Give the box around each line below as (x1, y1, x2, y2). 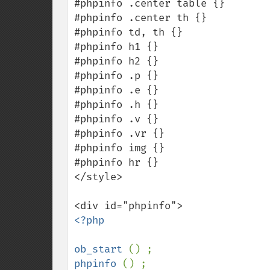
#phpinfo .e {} (74, 84, 159, 96)
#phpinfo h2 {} (74, 55, 159, 67)
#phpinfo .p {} (74, 69, 159, 82)
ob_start (74, 243, 128, 256)
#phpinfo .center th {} (74, 11, 207, 24)
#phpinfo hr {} (74, 156, 159, 169)
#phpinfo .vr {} (74, 127, 165, 140)
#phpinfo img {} (74, 142, 165, 154)
